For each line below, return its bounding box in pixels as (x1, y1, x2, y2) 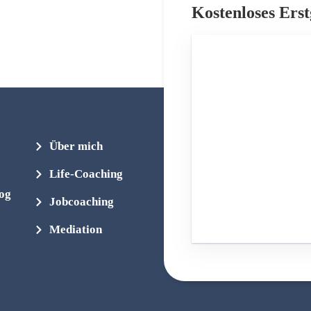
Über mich (49, 140, 103, 153)
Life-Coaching (49, 167, 124, 181)
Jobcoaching (49, 195, 115, 209)
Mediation (49, 223, 103, 237)
